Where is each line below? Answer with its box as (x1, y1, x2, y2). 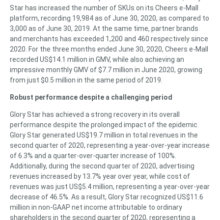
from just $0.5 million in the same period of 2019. (10, 76, 163, 84)
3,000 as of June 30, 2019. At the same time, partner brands (10, 25, 198, 32)
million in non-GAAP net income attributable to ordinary (10, 203, 182, 211)
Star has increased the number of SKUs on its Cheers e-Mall (10, 4, 198, 12)
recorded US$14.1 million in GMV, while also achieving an (10, 55, 184, 63)
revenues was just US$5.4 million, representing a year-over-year (10, 183, 210, 191)
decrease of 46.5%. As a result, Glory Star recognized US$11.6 (10, 193, 203, 201)
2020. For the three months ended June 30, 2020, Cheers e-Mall (10, 45, 208, 53)
